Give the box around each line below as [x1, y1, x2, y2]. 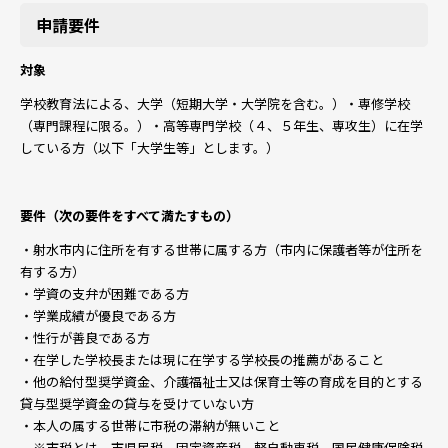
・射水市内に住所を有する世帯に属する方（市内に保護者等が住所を [20, 240, 423, 259]
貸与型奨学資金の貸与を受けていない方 [20, 394, 254, 413]
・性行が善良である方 [20, 328, 150, 347]
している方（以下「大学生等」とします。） [20, 138, 279, 157]
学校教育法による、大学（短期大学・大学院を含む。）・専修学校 [20, 94, 410, 113]
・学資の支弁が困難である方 [20, 284, 189, 303]
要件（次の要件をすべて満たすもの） [20, 206, 239, 225]
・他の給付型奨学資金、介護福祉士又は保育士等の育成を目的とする [20, 372, 423, 391]
